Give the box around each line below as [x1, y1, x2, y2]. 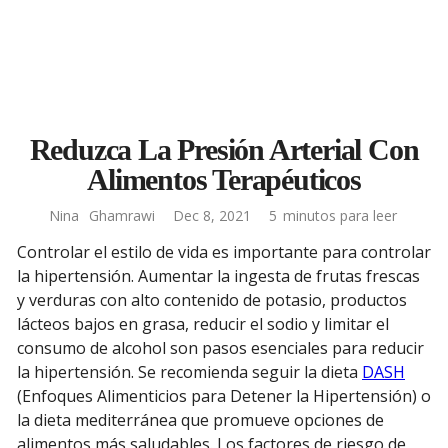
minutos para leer [283, 206, 397, 225]
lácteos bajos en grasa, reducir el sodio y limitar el [17, 313, 389, 335]
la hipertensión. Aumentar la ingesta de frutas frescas [17, 265, 420, 287]
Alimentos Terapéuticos [87, 163, 361, 196]
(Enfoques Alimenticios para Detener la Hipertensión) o [17, 385, 431, 407]
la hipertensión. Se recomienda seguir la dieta [17, 361, 362, 383]
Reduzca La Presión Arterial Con [29, 133, 419, 166]
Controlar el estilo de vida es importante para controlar [17, 241, 431, 263]
